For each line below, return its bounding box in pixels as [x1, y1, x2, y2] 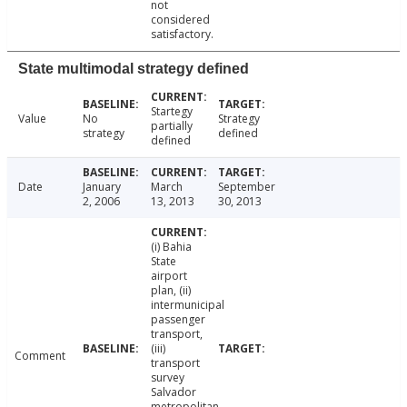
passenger [150, 312, 205, 328]
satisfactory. [150, 26, 213, 43]
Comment [15, 348, 65, 364]
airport [150, 268, 187, 284]
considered [150, 12, 210, 28]
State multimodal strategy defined [18, 61, 249, 77]
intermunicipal [150, 297, 224, 313]
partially [150, 118, 193, 134]
